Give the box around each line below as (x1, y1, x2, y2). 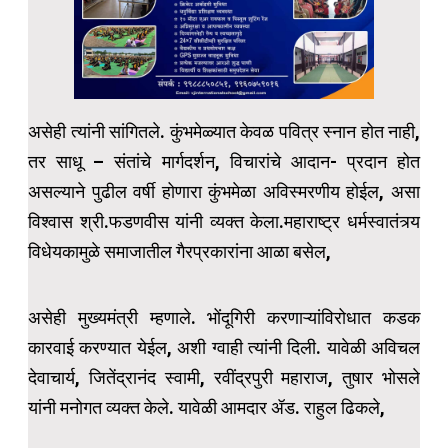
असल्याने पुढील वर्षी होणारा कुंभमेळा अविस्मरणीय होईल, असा (28, 181, 420, 203)
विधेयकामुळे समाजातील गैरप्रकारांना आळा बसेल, (28, 241, 331, 263)
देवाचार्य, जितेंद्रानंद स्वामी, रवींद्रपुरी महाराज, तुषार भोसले (28, 367, 420, 389)
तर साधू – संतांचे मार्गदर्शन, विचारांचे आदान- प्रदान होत (28, 151, 420, 173)
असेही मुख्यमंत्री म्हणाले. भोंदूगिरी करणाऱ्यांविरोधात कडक (28, 307, 420, 329)
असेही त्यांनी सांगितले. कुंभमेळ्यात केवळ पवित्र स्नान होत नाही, (28, 121, 420, 143)
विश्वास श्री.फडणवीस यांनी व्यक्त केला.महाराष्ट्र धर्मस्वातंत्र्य (28, 211, 420, 233)
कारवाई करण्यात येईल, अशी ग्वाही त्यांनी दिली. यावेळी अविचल (28, 337, 420, 359)
